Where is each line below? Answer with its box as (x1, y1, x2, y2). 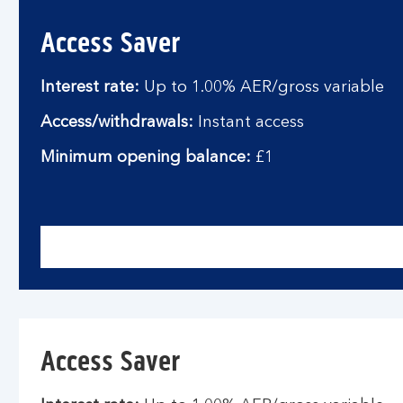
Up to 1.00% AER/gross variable (139, 79, 384, 95)
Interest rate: (40, 79, 139, 95)
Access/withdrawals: (40, 114, 193, 130)
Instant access (193, 114, 304, 130)
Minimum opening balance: (40, 149, 251, 166)
